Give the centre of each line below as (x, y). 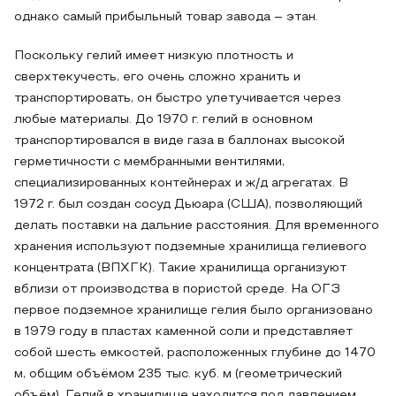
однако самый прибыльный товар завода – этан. (166, 17)
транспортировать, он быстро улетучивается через (178, 99)
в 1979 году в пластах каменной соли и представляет (183, 332)
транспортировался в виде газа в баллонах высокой (179, 141)
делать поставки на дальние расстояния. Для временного (197, 226)
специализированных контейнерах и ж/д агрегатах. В (181, 183)
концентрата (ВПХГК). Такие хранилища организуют (180, 268)
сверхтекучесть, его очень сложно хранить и (157, 77)
